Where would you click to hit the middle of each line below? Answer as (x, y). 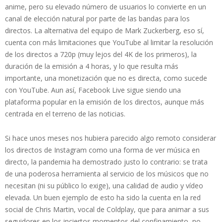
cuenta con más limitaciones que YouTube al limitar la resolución (109, 42)
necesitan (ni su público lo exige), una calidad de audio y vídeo (104, 185)
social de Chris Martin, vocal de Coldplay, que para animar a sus (107, 209)
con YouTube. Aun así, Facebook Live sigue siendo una (93, 90)
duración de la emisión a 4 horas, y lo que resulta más (92, 66)
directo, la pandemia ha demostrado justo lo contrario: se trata (106, 162)
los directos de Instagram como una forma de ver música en (102, 150)
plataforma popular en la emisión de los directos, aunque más (105, 102)
